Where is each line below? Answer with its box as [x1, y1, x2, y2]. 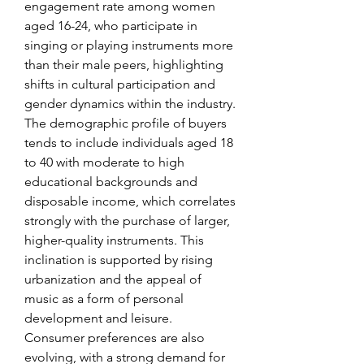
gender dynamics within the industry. [24, 96, 236, 111]
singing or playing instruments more [24, 37, 233, 53]
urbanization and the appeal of [24, 271, 201, 287]
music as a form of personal [24, 291, 184, 306]
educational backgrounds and [24, 174, 197, 189]
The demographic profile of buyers [24, 115, 227, 131]
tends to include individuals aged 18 [24, 135, 233, 150]
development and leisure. [24, 310, 172, 326]
